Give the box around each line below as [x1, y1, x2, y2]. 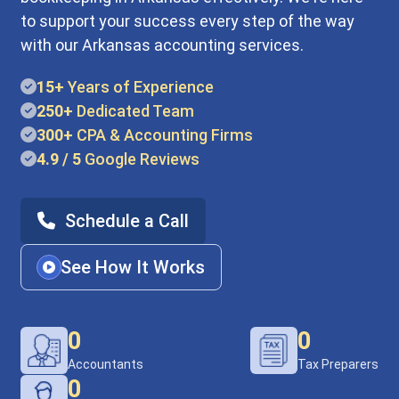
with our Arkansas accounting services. [20, 36, 305, 54]
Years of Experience [64, 77, 215, 96]
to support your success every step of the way [20, 12, 355, 30]
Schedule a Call [61, 210, 190, 232]
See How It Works [61, 256, 206, 278]
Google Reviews [81, 150, 200, 168]
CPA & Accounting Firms [73, 126, 254, 144]
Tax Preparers [297, 357, 379, 371]
